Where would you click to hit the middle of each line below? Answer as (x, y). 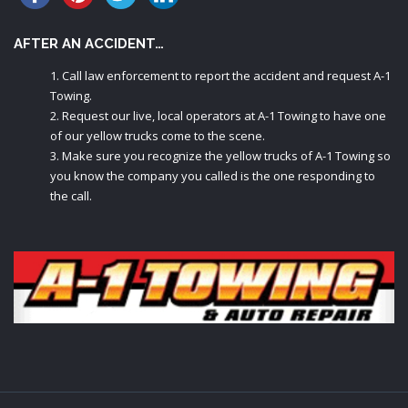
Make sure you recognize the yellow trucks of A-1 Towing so (226, 155)
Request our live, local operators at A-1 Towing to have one (224, 115)
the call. (71, 195)
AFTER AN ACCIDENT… (89, 43)
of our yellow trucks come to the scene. (158, 135)
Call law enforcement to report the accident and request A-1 (226, 75)
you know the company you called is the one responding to (213, 175)
